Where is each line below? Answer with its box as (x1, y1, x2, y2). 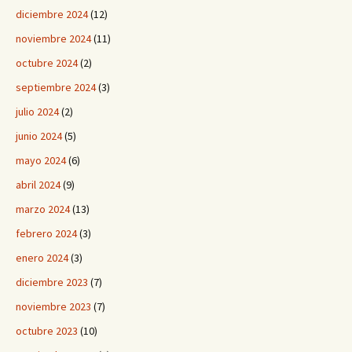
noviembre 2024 (16, 31, 91, 46)
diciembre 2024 (16, 7, 88, 22)
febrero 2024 (16, 226, 77, 241)
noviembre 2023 (16, 299, 91, 314)
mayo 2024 (16, 153, 66, 168)
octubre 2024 (16, 56, 78, 71)
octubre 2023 (16, 324, 78, 339)
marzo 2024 (16, 202, 70, 217)
